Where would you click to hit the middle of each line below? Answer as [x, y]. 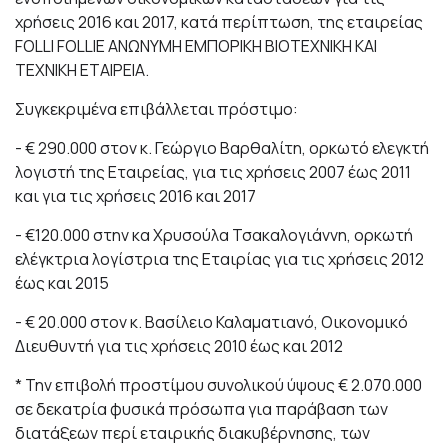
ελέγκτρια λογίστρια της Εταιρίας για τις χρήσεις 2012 [219, 259]
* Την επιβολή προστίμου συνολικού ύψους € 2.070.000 [218, 385]
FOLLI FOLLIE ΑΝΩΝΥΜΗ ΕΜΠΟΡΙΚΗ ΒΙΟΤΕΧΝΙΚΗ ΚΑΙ [196, 46]
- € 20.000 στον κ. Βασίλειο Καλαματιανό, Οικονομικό [211, 322]
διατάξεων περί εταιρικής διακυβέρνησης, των [192, 433]
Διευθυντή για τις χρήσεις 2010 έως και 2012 [179, 346]
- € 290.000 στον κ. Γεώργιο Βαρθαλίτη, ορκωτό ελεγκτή [222, 148]
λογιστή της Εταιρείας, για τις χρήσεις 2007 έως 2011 [213, 172]
